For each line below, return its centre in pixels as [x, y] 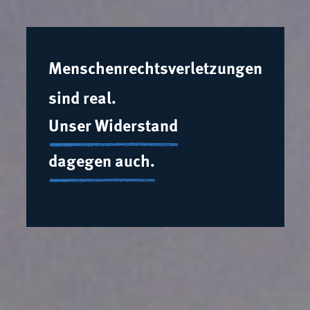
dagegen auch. [101, 160]
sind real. [82, 98]
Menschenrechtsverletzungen [155, 68]
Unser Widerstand [113, 125]
